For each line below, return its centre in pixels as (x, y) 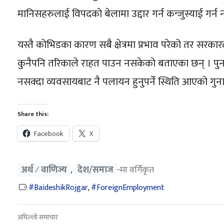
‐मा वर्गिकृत (136, 170)
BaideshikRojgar (60, 187)
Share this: (33, 114)
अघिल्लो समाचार (37, 217)
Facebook (48, 134)
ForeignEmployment (130, 187)
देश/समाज (96, 170)
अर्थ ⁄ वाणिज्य (44, 170)
